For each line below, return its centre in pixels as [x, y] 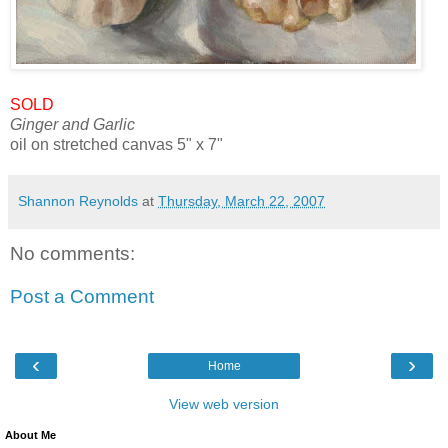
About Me [30, 434]
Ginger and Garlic [72, 124]
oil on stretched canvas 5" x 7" [116, 144]
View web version [224, 403]
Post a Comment [82, 297]
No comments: [72, 253]
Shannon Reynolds [78, 200]
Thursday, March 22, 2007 [241, 200]
